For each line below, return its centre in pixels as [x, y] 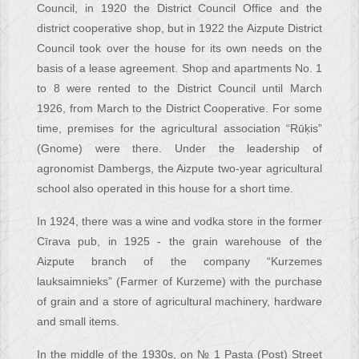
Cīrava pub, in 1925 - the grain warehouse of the [179, 242]
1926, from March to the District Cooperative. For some [179, 109]
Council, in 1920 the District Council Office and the [179, 8]
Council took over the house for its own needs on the [179, 48]
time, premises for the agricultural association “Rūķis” [179, 129]
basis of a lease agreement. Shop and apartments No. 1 [179, 69]
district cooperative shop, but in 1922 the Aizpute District [179, 28]
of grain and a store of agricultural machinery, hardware [179, 302]
